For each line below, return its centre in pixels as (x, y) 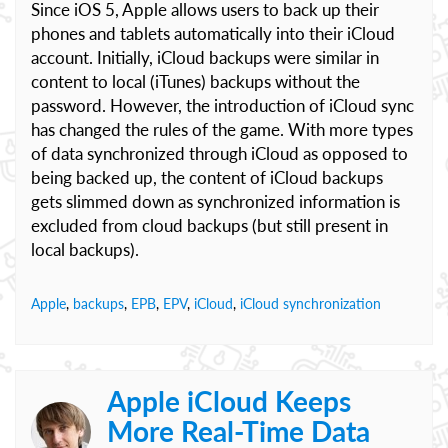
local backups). (85, 249)
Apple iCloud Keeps (229, 401)
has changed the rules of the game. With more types (222, 129)
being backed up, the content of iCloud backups (207, 177)
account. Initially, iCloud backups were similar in (205, 57)
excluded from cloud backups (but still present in (209, 225)
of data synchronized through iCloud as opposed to (219, 153)
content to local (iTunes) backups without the (195, 81)
